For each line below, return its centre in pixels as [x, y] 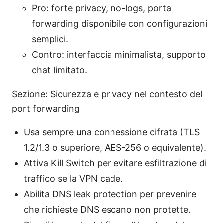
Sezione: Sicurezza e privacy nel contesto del [107, 94]
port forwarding [46, 108]
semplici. [50, 39]
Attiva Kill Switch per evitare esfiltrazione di [115, 163]
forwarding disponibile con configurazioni [119, 23]
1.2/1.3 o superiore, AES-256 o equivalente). [115, 147]
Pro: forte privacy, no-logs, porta [102, 8]
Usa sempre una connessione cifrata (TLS [112, 132]
